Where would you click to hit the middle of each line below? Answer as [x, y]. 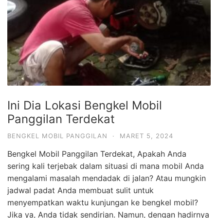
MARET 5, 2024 [146, 136]
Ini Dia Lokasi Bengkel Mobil [85, 106]
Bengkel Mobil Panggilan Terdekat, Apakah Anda [97, 154]
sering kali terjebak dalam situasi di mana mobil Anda [106, 166]
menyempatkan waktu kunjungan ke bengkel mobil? [103, 203]
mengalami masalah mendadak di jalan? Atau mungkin [107, 178]
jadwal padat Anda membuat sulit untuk [81, 191]
